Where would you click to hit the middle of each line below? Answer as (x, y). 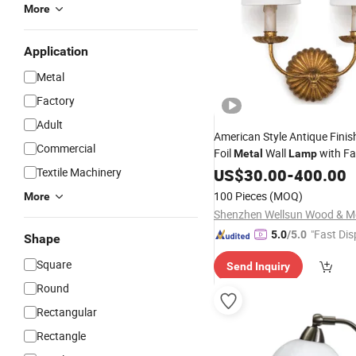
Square (54, 264)
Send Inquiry (258, 266)
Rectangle (61, 336)
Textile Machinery (79, 172)
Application (56, 51)
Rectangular (67, 312)
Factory (56, 101)
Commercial (66, 148)
